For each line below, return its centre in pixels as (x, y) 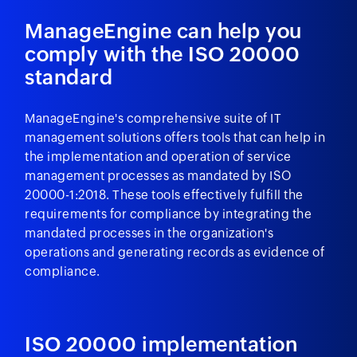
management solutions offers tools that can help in (175, 137)
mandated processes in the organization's (149, 233)
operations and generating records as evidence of (175, 252)
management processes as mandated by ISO (158, 175)
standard (69, 77)
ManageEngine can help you (163, 31)
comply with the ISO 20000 (163, 54)
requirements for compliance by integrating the (169, 214)
